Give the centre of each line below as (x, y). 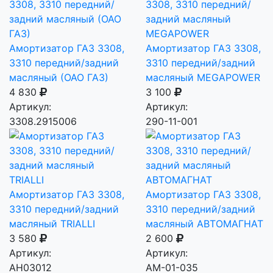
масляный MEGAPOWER (203, 77)
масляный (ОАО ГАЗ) (59, 77)
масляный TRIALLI (52, 223)
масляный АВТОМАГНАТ (204, 223)
